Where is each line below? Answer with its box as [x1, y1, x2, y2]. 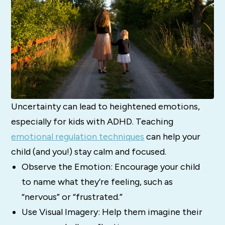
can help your [144, 131, 201, 143]
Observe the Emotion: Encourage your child [21, 161, 200, 173]
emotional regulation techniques [11, 131, 145, 143]
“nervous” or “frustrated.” [21, 191, 123, 203]
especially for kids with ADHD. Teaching [11, 116, 174, 128]
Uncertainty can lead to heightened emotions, [11, 101, 200, 113]
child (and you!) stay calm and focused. [11, 146, 167, 158]
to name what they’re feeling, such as [21, 176, 173, 188]
